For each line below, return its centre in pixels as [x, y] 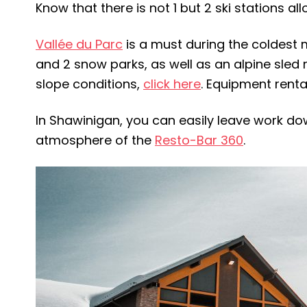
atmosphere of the [95, 140]
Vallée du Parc [79, 44]
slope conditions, [89, 84]
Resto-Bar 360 [199, 140]
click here [172, 84]
